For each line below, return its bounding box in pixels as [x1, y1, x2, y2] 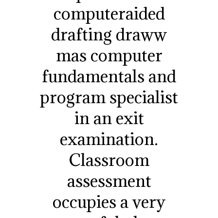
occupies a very [53, 191, 165, 212]
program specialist [40, 86, 178, 108]
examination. [60, 128, 158, 149]
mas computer [55, 44, 163, 66]
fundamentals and [42, 65, 176, 87]
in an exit [74, 107, 144, 128]
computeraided [53, 2, 165, 24]
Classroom [69, 149, 149, 170]
